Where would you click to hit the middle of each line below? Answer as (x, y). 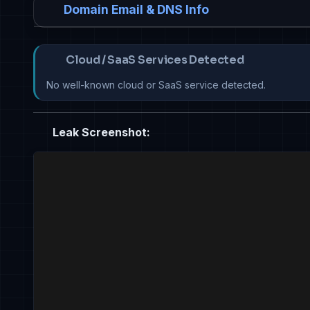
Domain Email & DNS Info (136, 10)
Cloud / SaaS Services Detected (155, 60)
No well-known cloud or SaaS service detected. (156, 85)
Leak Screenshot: (100, 133)
